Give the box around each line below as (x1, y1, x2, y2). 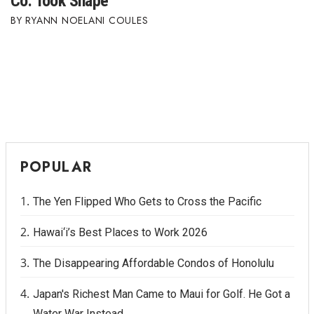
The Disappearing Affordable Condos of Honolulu (32, 257, 274, 271)
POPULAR (20, 157, 93, 178)
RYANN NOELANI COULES (25, 13, 149, 28)
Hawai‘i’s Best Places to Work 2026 (32, 226, 207, 240)
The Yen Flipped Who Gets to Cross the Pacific (32, 195, 261, 209)
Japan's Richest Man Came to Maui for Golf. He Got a (32, 287, 290, 301)
